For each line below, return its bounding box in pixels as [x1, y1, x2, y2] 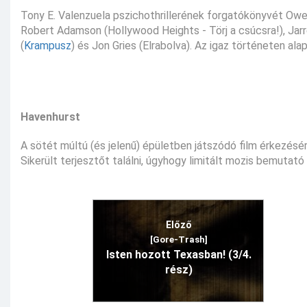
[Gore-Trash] [149, 234, 208, 245]
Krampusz [24, 38, 71, 52]
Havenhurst [21, 110, 80, 123]
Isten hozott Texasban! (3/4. [106, 247, 251, 261]
